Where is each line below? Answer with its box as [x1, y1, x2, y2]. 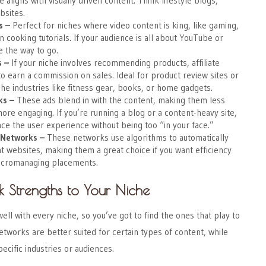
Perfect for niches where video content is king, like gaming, [10, 19, 239, 31]
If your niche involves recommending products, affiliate [9, 56, 220, 68]
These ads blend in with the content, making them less [14, 94, 225, 106]
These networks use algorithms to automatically [47, 131, 229, 143]
